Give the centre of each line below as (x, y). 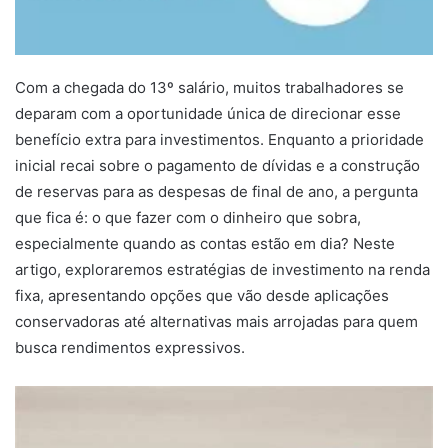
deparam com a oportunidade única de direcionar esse (208, 113)
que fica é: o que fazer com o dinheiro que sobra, (188, 217)
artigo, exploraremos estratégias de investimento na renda (222, 269)
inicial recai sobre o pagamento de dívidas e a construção (217, 165)
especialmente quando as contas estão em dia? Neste (205, 243)
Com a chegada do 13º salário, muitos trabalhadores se (209, 87)
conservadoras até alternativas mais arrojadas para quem (216, 321)
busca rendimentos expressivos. (130, 347)
